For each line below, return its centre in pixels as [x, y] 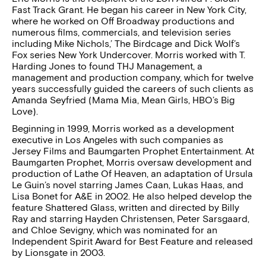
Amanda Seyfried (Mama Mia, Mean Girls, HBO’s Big [123, 100]
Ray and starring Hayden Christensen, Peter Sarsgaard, [131, 219]
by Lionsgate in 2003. [58, 253]
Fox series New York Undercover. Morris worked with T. [129, 55]
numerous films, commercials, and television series [121, 32]
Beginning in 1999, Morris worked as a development [123, 129]
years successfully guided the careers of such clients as [133, 89]
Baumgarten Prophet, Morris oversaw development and [132, 162]
